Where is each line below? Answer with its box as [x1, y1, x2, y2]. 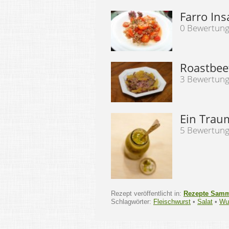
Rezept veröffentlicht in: [111, 190, 184, 197]
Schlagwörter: [111, 198, 153, 205]
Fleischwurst [153, 198, 191, 205]
